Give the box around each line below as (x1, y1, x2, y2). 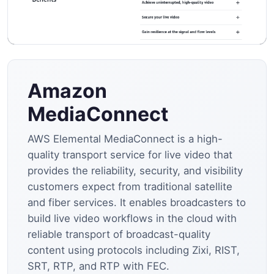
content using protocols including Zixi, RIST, (28, 243, 240, 256)
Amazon (28, 78, 107, 103)
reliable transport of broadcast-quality (28, 228, 210, 240)
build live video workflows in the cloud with (28, 212, 237, 224)
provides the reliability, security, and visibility (28, 164, 243, 177)
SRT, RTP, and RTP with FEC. (28, 259, 169, 272)
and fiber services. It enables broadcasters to (28, 196, 246, 209)
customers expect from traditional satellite (28, 180, 232, 193)
